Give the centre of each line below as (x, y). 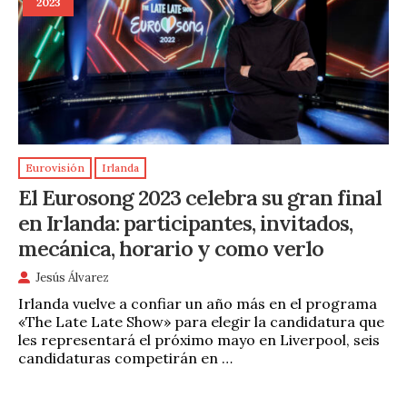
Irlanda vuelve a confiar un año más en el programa (198, 304)
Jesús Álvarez (72, 277)
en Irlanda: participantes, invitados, (185, 223)
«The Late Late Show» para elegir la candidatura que (201, 322)
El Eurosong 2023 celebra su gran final (200, 198)
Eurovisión (55, 168)
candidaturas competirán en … (125, 358)
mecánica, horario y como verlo (171, 248)
